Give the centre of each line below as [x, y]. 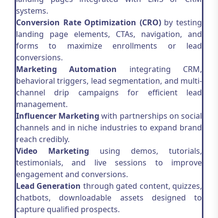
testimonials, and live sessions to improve [109, 163]
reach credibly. [43, 139]
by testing [182, 22]
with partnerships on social [151, 116]
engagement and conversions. [72, 174]
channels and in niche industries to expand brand [109, 127]
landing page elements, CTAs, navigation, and [109, 34]
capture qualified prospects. [68, 209]
